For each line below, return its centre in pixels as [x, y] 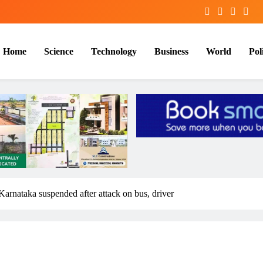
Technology [114, 51]
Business [171, 51]
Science [59, 51]
